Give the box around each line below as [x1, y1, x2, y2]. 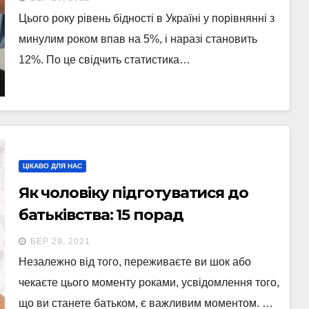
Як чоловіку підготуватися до [18, 183, 248, 203]
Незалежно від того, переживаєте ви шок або [18, 256, 251, 268]
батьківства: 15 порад [18, 206, 183, 225]
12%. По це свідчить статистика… [18, 54, 190, 66]
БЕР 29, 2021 [30, 237, 90, 247]
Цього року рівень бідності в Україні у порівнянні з [18, 12, 275, 24]
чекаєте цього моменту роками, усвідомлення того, [18, 277, 279, 289]
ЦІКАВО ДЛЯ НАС [22, 162, 82, 170]
